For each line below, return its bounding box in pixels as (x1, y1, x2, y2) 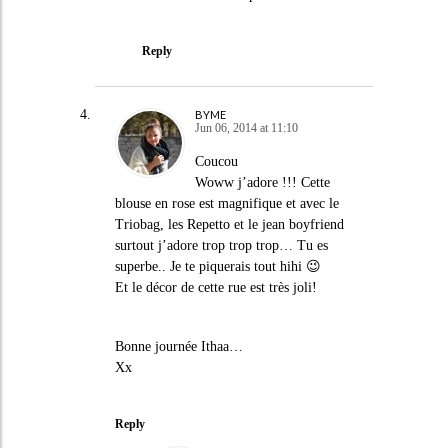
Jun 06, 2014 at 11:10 (194, 120, 298, 135)
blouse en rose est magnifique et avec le (114, 195, 339, 211)
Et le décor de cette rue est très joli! (114, 279, 317, 295)
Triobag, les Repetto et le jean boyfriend (114, 216, 344, 232)
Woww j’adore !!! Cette (194, 174, 330, 190)
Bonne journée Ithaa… (114, 339, 243, 354)
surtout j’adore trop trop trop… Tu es (114, 237, 328, 253)
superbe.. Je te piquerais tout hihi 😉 (114, 258, 321, 274)
